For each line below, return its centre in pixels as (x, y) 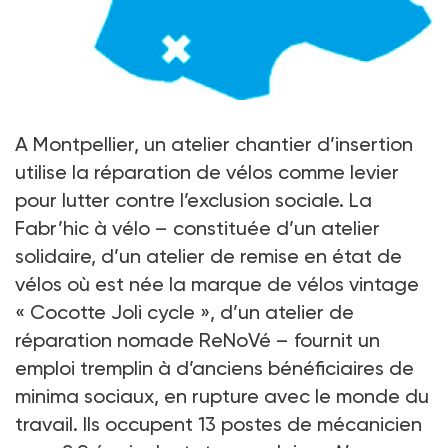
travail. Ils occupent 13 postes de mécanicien (218, 423)
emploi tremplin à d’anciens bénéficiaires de (214, 367)
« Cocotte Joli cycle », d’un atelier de (184, 311)
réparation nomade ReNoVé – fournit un (197, 339)
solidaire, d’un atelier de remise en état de (208, 255)
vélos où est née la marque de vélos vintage (217, 283)
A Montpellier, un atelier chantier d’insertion (214, 143)
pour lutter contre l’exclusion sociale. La (193, 199)
